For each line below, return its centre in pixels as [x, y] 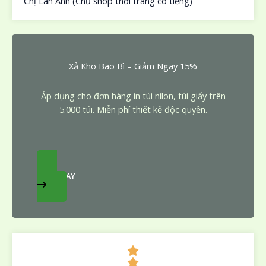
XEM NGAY [56, 176]
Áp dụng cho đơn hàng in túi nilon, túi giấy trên [133, 95]
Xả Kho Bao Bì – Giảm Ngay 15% [133, 66]
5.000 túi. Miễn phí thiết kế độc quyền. [133, 109]
